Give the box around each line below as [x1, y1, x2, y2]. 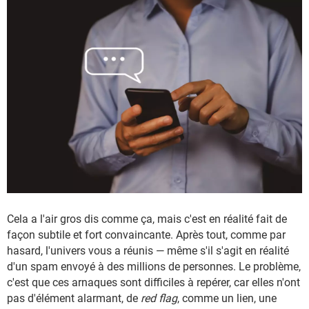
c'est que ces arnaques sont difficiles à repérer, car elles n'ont [7, 275, 300, 289]
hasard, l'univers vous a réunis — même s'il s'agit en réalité [7, 243, 289, 257]
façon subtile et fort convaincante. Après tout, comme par [7, 228, 286, 241]
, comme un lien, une [177, 291, 277, 305]
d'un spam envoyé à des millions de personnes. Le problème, [7, 259, 301, 273]
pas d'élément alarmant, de [7, 291, 141, 305]
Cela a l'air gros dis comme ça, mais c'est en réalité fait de [7, 212, 287, 226]
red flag [141, 291, 177, 305]
